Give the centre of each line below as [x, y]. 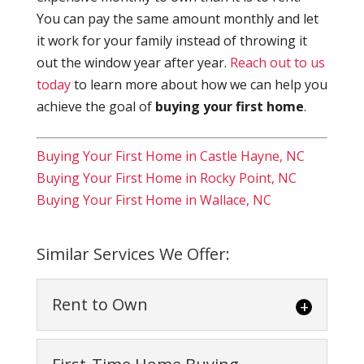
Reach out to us [277, 63]
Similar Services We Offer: [133, 254]
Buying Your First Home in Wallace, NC [154, 200]
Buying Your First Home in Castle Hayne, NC [170, 156]
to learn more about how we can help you [199, 85]
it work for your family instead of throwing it [171, 41]
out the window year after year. [133, 63]
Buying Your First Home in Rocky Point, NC [166, 178]
